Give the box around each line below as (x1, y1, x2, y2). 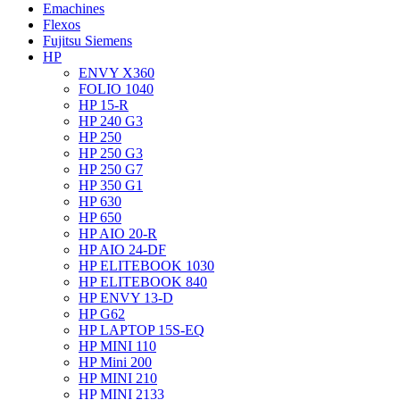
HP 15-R (79, 96, 129, 112)
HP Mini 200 (79, 354, 152, 370)
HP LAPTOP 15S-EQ (79, 321, 204, 337)
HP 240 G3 (79, 112, 143, 129)
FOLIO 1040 (79, 80, 154, 96)
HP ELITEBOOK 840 (79, 273, 207, 289)
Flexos (43, 16, 80, 32)
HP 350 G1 (79, 177, 143, 193)
